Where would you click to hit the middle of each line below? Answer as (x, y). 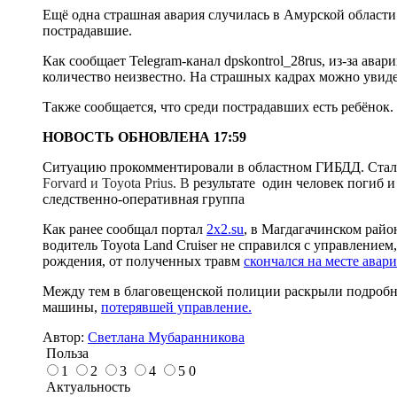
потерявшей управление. (176, 307)
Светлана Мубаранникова (166, 337)
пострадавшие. (87, 30)
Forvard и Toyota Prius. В (118, 183)
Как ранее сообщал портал (125, 229)
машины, (72, 307)
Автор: (65, 337)
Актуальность (86, 386)
